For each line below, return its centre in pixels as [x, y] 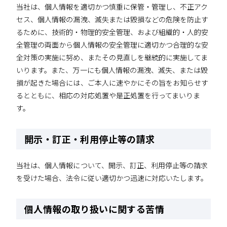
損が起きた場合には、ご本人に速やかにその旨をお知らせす [112, 82]
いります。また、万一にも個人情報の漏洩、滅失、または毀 [112, 70]
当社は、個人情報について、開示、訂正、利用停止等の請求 [112, 165]
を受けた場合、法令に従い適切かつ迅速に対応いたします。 [112, 178]
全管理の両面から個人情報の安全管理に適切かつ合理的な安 [112, 44]
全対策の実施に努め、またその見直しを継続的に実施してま [112, 57]
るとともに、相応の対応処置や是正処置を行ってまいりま [108, 95]
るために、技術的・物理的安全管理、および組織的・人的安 [112, 32]
